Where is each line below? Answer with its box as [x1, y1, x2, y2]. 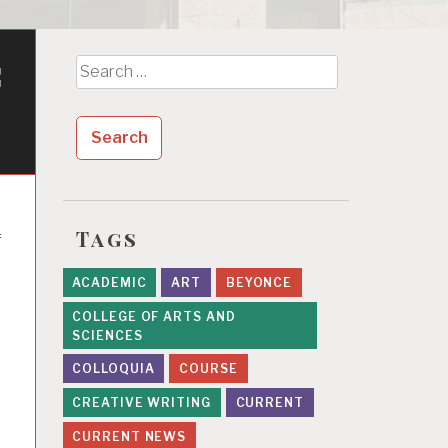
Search [75, 57, 128, 77]
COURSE [179, 361, 238, 377]
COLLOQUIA [72, 361, 155, 377]
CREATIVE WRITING [72, 395, 211, 411]
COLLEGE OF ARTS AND [72, 308, 236, 324]
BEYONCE [225, 274, 293, 290]
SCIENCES [72, 327, 143, 343]
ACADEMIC [72, 274, 147, 290]
